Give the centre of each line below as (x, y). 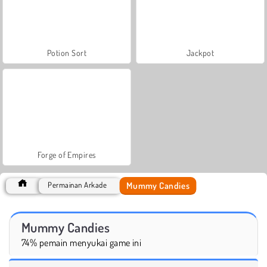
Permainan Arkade (77, 184)
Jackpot (200, 52)
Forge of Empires (67, 154)
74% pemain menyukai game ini (82, 242)
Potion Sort (67, 52)
